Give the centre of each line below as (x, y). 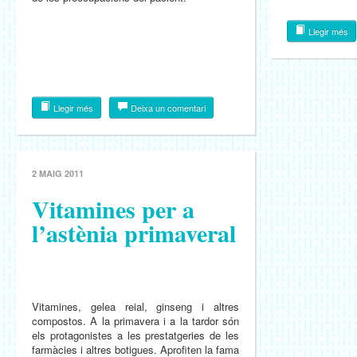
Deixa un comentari (167, 108)
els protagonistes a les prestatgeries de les (135, 335)
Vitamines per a (113, 209)
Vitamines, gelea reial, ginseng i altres (135, 306)
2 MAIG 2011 (58, 173)
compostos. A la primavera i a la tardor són (135, 321)
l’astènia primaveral (134, 233)
